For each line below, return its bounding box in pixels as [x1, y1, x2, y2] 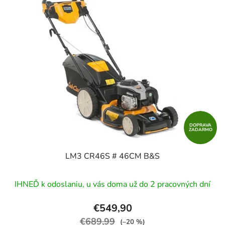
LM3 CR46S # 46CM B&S [65, 151, 160, 162]
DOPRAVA [189, 122, 211, 129]
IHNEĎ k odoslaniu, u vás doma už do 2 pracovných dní [15, 179, 210, 190]
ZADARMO [188, 127, 212, 133]
